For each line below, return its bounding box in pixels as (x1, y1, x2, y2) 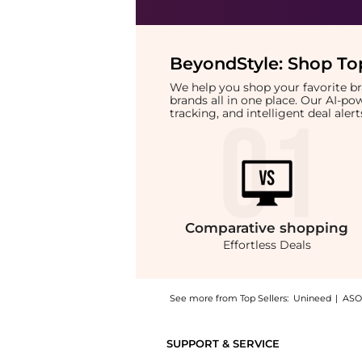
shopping (280, 220, 349, 237)
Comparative (185, 220, 280, 237)
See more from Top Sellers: (169, 293, 288, 305)
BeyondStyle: (169, 53, 288, 74)
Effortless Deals (222, 238, 311, 253)
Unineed (293, 293, 331, 305)
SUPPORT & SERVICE (166, 338, 280, 351)
